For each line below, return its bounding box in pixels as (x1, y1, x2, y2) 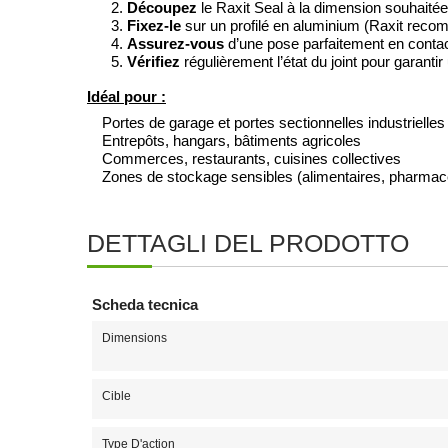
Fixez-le (127, 17, 181, 34)
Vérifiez (127, 53, 180, 70)
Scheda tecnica (92, 296, 198, 313)
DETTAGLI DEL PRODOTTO (87, 229, 409, 257)
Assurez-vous (127, 35, 224, 52)
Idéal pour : (87, 89, 166, 105)
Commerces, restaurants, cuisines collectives (102, 150, 401, 167)
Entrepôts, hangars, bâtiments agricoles (102, 132, 361, 149)
